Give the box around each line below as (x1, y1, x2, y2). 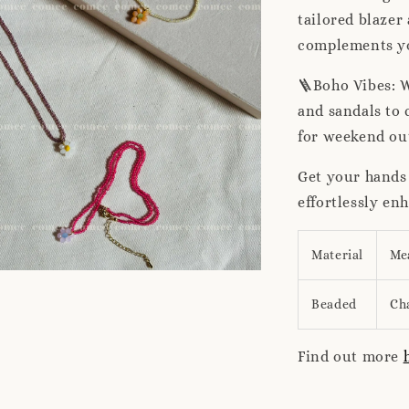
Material (311, 247, 363, 263)
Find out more (298, 348, 404, 366)
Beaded (311, 297, 357, 312)
